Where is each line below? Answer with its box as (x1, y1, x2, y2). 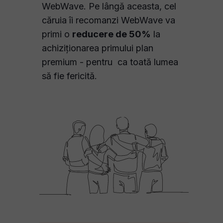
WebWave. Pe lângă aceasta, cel (42, 1, 176, 11)
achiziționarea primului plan (42, 43, 153, 53)
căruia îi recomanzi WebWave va (42, 15, 175, 25)
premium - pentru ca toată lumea (42, 57, 178, 67)
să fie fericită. (42, 71, 97, 81)
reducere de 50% (72, 29, 151, 39)
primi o (42, 29, 72, 39)
